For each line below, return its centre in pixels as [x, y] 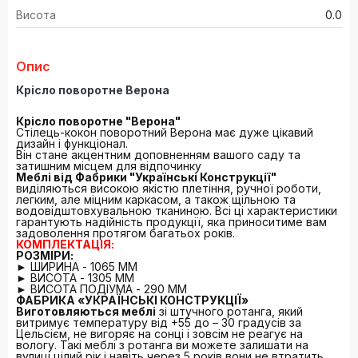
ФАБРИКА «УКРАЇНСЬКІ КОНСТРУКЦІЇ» [132, 300]
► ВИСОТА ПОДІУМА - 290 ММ [101, 289]
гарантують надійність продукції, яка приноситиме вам [171, 222]
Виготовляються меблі [86, 312]
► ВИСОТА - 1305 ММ [75, 278]
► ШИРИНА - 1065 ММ [77, 267]
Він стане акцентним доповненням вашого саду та [158, 155]
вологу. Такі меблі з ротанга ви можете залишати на [162, 345]
